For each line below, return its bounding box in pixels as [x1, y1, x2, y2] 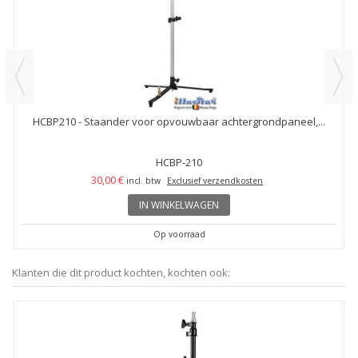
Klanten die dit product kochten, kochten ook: [12, 265, 230, 280]
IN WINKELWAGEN [139, 197, 219, 212]
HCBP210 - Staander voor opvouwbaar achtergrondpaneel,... [33, 113, 325, 129]
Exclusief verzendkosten [167, 174, 263, 186]
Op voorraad [153, 228, 205, 240]
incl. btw [126, 174, 161, 186]
